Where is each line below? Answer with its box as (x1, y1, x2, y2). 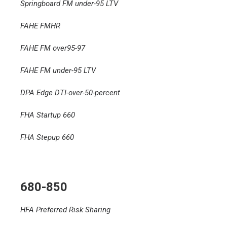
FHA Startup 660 (20, 110, 75, 120)
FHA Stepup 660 (20, 133, 74, 142)
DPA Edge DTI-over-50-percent (20, 88, 120, 97)
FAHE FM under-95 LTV (20, 66, 96, 75)
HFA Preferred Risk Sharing (20, 205, 110, 214)
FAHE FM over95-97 (20, 44, 85, 53)
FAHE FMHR (20, 21, 60, 30)
